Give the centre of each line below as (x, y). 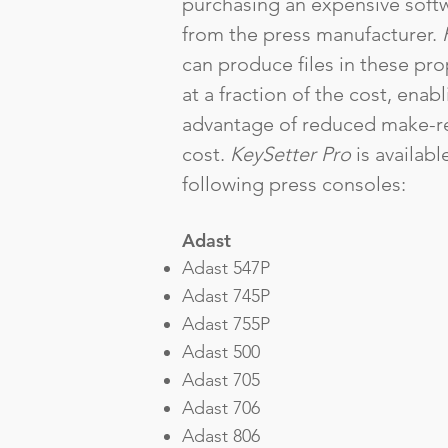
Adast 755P (226, 324)
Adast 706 (221, 408)
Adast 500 (221, 352)
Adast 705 (221, 380)
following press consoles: (294, 184)
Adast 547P (226, 268)
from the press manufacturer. (312, 34)
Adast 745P (226, 296)
